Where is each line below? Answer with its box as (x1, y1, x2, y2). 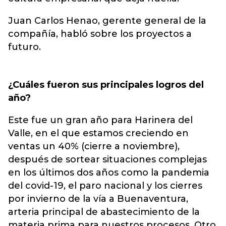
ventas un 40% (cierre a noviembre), (8, 141, 180, 152)
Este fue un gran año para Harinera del (8, 115, 193, 126)
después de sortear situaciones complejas (8, 154, 207, 165)
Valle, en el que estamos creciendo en (8, 128, 189, 139)
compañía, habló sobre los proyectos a (8, 28, 192, 40)
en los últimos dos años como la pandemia (8, 167, 209, 179)
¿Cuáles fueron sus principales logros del (8, 79, 204, 91)
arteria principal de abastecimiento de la (8, 206, 200, 218)
